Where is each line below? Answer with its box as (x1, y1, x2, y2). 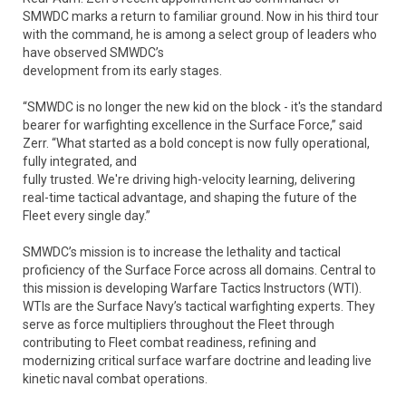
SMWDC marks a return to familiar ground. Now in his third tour (23, 9, 379, 24)
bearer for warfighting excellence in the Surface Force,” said (23, 118, 362, 132)
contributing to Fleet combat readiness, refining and (23, 335, 316, 350)
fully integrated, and (23, 154, 137, 169)
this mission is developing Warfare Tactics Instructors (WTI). (23, 281, 362, 295)
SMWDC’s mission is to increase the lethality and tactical (23, 245, 341, 259)
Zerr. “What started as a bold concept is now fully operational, (23, 136, 370, 150)
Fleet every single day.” (23, 208, 150, 223)
